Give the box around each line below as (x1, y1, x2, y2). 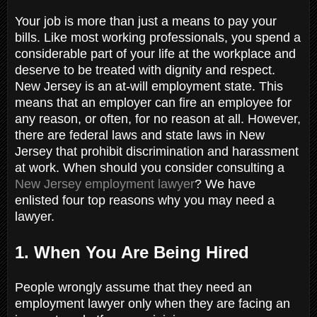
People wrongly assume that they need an (15, 279, 252, 294)
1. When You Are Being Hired (15, 242, 254, 262)
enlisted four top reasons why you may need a (15, 192, 275, 207)
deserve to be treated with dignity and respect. (15, 62, 275, 77)
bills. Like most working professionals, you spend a (15, 30, 301, 45)
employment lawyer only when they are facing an (15, 296, 290, 311)
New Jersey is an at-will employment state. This (15, 79, 283, 93)
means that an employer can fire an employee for (15, 95, 292, 110)
